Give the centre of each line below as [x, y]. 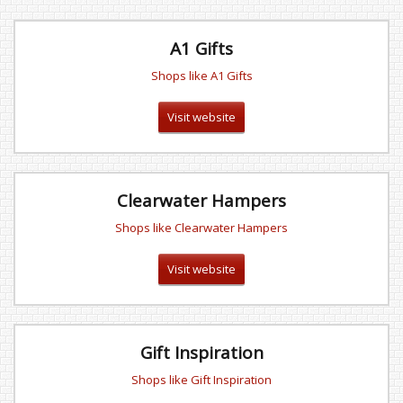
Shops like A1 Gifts [201, 76]
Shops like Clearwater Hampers [201, 228]
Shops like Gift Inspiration [201, 380]
